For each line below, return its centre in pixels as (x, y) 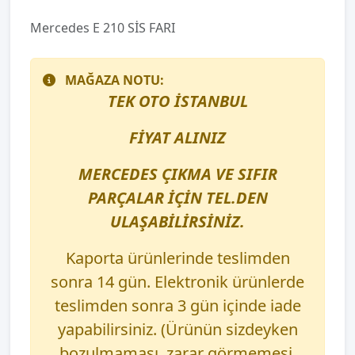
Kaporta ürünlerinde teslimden (177, 258)
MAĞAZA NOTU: (115, 80)
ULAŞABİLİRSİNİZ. (177, 222)
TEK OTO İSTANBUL (177, 101)
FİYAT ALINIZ (177, 138)
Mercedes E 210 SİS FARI (103, 28)
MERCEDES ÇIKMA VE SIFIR (177, 174)
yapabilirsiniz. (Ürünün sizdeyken (177, 330)
